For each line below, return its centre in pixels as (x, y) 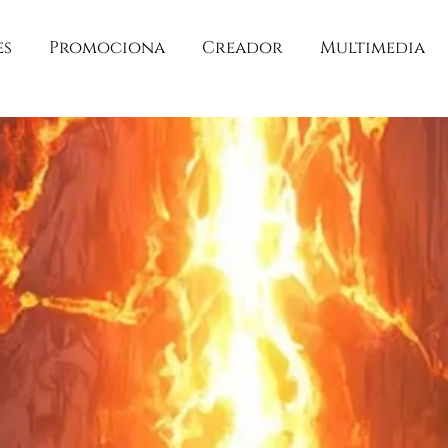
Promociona (107, 47)
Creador (243, 47)
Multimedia (373, 47)
